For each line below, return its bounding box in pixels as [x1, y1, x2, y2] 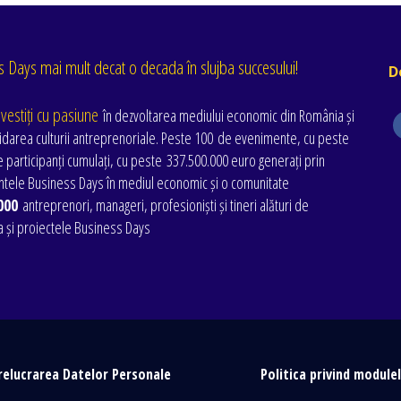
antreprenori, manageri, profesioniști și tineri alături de [17, 193, 309, 216]
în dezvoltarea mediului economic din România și [102, 104, 354, 126]
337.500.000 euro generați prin [161, 149, 325, 171]
